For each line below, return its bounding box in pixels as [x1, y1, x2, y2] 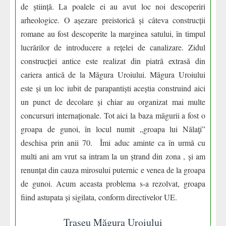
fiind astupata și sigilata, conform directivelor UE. [21, 192, 177, 202]
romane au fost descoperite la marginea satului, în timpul [21, 28, 205, 39]
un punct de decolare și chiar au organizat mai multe [21, 96, 205, 107]
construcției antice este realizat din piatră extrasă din [21, 55, 205, 66]
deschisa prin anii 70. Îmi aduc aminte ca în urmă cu [21, 137, 205, 148]
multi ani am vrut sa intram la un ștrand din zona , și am [21, 151, 205, 161]
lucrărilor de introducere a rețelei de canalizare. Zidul [21, 42, 205, 52]
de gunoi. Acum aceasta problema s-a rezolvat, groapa [21, 178, 205, 189]
